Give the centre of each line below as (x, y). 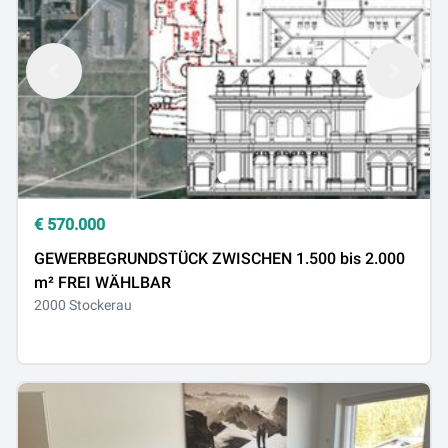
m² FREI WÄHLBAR (102, 282)
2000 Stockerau (83, 305)
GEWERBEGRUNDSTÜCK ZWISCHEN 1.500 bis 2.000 (219, 258)
